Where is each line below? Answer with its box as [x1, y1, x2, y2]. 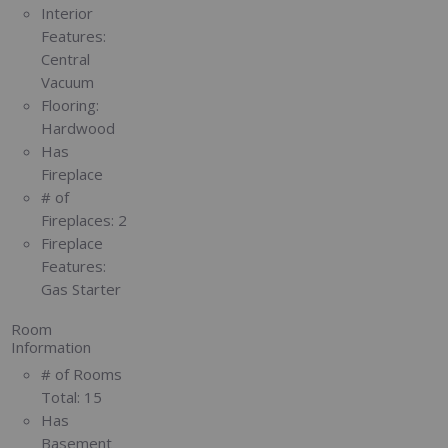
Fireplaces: [41, 210, 115, 231]
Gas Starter [41, 279, 122, 300]
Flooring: [41, 95, 100, 116]
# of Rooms [41, 364, 123, 385]
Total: [41, 387, 81, 408]
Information [11, 336, 92, 357]
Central [41, 49, 91, 70]
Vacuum [41, 72, 95, 93]
